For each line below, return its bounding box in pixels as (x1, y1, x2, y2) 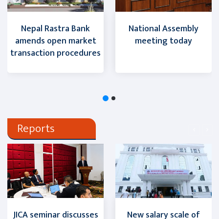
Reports (17, 119, 55, 138)
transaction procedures (10, 45, 101, 61)
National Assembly (129, 21, 198, 36)
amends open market (15, 33, 96, 48)
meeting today (135, 33, 192, 48)
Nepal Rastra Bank (21, 21, 90, 36)
